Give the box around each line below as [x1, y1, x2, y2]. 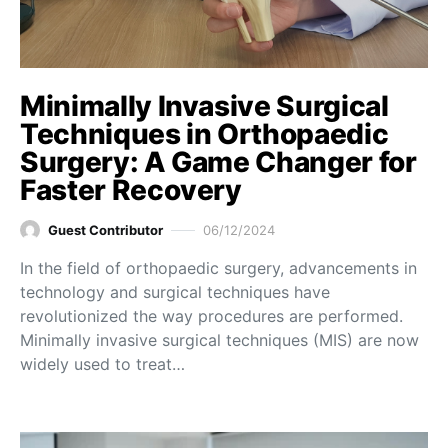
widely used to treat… [20, 354, 185, 375]
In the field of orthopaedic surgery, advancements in [20, 258, 417, 279]
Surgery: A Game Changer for [20, 145, 417, 180]
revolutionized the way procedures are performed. [20, 306, 403, 327]
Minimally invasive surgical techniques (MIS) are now [20, 330, 419, 351]
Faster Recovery [20, 173, 242, 208]
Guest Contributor [48, 221, 163, 238]
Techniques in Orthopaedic [20, 117, 389, 152]
